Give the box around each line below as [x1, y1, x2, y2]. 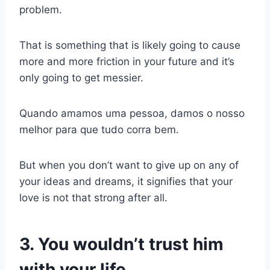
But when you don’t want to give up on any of [19, 159, 239, 172]
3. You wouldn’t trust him [19, 234, 224, 255]
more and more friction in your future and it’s [19, 55, 234, 68]
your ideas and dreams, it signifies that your [19, 175, 233, 188]
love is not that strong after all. [19, 192, 168, 204]
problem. [19, 4, 62, 16]
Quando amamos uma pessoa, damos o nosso [19, 107, 245, 120]
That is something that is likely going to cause [19, 39, 240, 52]
